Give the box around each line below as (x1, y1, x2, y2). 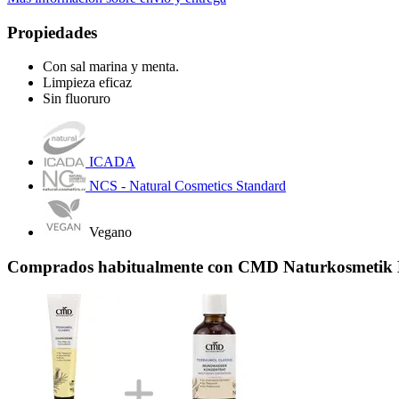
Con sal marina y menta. (43, 59, 179, 75)
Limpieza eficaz (43, 75, 132, 91)
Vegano (89, 224, 132, 240)
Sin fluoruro (43, 91, 110, 107)
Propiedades (7, 22, 97, 42)
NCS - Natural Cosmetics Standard (89, 178, 286, 194)
